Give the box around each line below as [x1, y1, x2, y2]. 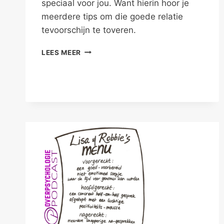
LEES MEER [41, 48, 81, 56]
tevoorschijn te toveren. [41, 24, 136, 35]
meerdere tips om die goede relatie [41, 11, 183, 21]
